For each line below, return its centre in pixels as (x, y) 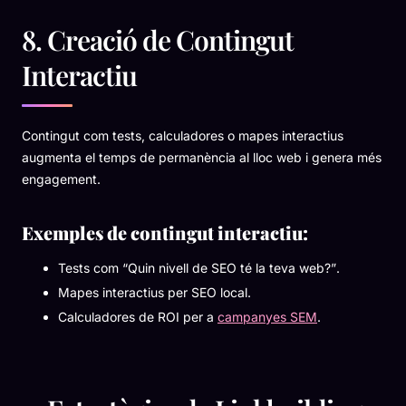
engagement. (61, 179)
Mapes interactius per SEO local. (155, 292)
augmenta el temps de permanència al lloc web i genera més (202, 157)
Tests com (90, 267)
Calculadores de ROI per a (138, 316)
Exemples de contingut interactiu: (165, 232)
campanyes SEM (267, 316)
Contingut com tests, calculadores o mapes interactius (183, 135)
